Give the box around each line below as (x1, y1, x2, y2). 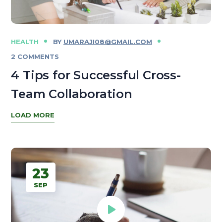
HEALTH (11, 37, 39, 46)
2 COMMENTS (11, 52, 59, 60)
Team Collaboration (11, 86, 132, 101)
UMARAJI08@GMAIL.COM (63, 37, 152, 46)
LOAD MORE (11, 111, 55, 119)
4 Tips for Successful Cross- (11, 67, 181, 82)
